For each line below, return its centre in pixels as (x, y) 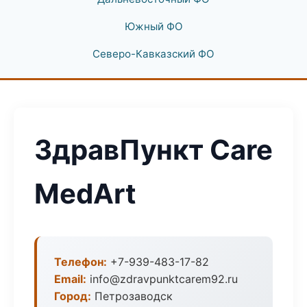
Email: (70, 279)
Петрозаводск (132, 296)
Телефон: (81, 262)
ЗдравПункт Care (153, 150)
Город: (73, 296)
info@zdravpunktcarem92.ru (162, 279)
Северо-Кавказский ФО (153, 54)
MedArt (85, 194)
